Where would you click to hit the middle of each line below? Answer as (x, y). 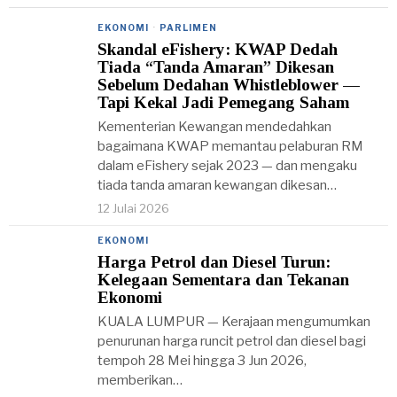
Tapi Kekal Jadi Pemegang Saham (223, 102)
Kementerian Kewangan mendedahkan (214, 127)
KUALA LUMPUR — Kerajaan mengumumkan (234, 322)
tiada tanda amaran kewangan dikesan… (217, 185)
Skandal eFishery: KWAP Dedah (218, 49)
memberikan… (140, 380)
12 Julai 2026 (133, 208)
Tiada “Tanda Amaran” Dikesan (216, 67)
